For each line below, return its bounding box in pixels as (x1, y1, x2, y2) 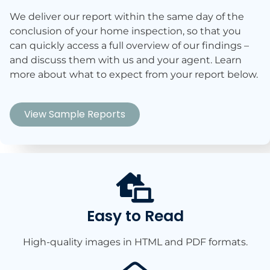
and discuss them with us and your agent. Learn (10, 54, 242, 66)
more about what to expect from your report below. (10, 68, 258, 80)
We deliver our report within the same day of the (10, 10, 244, 22)
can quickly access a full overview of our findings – (10, 39, 249, 51)
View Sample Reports (24, 107, 125, 122)
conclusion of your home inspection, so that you (10, 25, 241, 37)
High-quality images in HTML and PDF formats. (22, 236, 248, 248)
